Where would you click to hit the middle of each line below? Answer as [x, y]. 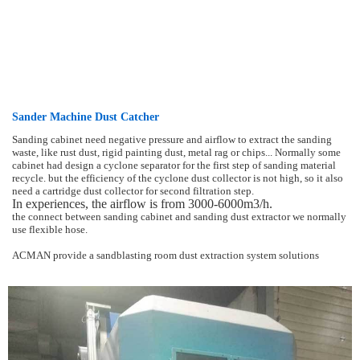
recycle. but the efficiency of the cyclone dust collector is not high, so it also [178, 179]
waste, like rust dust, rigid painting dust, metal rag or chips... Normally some [176, 153]
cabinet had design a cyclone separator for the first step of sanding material [174, 166]
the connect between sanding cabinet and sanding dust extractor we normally [179, 217]
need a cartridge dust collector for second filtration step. [133, 192]
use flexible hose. [50, 230]
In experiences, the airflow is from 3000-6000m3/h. [144, 204]
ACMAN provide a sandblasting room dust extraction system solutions [166, 256]
